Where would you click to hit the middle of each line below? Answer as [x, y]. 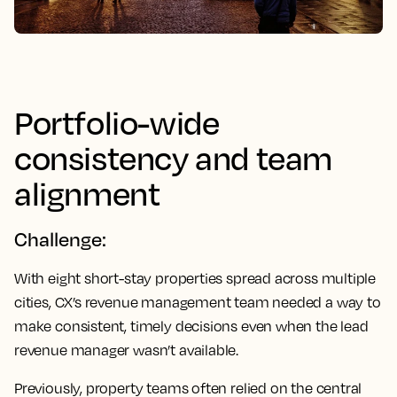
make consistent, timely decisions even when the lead [191, 326]
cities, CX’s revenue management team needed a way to [198, 302]
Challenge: [60, 238]
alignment [87, 192]
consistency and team [174, 157]
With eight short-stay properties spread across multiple [195, 278]
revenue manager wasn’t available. [127, 350]
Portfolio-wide [117, 121]
